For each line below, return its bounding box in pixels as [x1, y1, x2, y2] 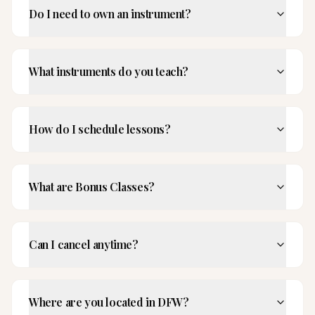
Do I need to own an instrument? [29, 6, 191, 21]
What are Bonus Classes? [29, 179, 155, 194]
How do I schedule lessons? [29, 122, 171, 136]
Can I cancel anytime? [29, 237, 139, 252]
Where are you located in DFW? [29, 295, 189, 309]
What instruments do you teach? [29, 64, 188, 79]
